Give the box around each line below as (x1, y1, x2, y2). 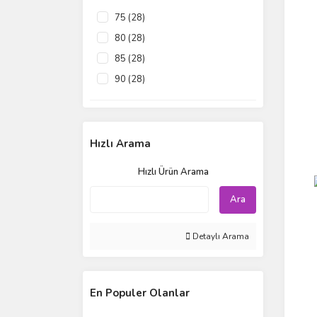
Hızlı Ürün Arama (137, 166, 209, 178)
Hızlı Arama (90, 137, 151, 151)
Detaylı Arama (190, 231, 249, 242)
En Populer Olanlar (90, 286, 190, 300)
